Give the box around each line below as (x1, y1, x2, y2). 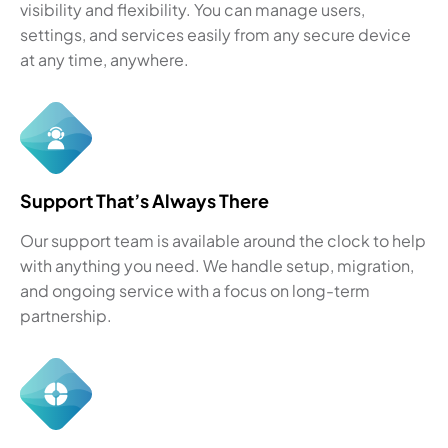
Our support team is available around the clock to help (20, 230, 426, 251)
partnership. (20, 305, 112, 326)
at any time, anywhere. (20, 49, 189, 70)
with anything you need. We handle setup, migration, (20, 255, 414, 276)
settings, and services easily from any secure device (20, 24, 411, 45)
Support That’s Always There (20, 189, 269, 212)
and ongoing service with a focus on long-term (20, 280, 370, 301)
